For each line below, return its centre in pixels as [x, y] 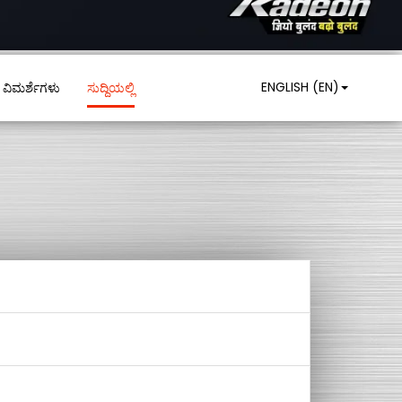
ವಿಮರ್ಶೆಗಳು [31, 88]
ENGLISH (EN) [300, 87]
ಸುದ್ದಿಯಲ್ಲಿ [111, 88]
